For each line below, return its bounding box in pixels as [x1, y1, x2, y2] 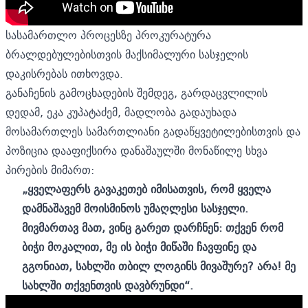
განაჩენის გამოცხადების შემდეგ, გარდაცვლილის [5, 82, 267, 102]
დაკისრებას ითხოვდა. [5, 63, 123, 83]
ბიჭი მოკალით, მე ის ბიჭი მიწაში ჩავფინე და [22, 236, 256, 256]
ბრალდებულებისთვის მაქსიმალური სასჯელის [5, 44, 248, 64]
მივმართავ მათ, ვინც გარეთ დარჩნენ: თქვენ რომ [22, 217, 283, 237]
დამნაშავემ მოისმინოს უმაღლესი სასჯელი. [22, 198, 248, 218]
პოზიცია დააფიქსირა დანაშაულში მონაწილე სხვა [5, 140, 267, 160]
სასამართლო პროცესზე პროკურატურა [5, 25, 211, 45]
